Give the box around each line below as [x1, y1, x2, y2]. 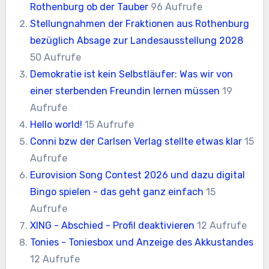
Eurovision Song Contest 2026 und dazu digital [30, 169, 246, 181]
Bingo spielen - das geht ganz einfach [30, 186, 204, 198]
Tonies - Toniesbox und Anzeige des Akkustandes [30, 236, 254, 248]
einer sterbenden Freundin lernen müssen [30, 85, 220, 97]
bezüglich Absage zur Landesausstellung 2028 [30, 34, 244, 46]
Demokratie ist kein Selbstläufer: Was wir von [30, 68, 234, 80]
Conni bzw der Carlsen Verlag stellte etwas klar [30, 135, 243, 147]
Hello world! [30, 118, 83, 130]
